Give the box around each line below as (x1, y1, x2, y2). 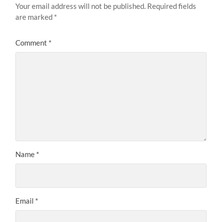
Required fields (147, 1, 197, 11)
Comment (15, 38, 49, 48)
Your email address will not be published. (15, 1, 146, 11)
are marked (15, 12, 55, 22)
